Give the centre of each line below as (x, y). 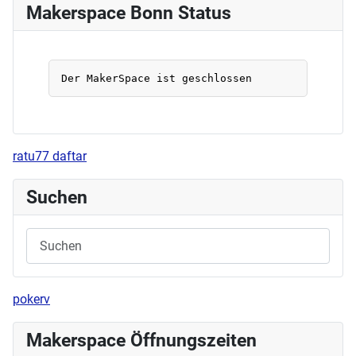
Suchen (57, 197)
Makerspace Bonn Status (129, 13)
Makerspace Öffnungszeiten (141, 341)
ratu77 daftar (50, 157)
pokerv (31, 300)
